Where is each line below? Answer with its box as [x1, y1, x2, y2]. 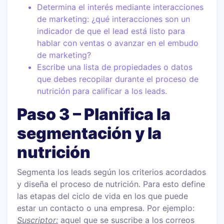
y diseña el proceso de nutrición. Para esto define [17, 178, 205, 189]
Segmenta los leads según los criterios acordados [17, 166, 206, 177]
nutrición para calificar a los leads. [37, 85, 167, 96]
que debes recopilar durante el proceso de [37, 73, 199, 84]
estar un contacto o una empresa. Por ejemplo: [17, 202, 195, 213]
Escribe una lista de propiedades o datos [37, 61, 193, 72]
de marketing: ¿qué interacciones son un [37, 13, 190, 24]
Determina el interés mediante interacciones [37, 1, 204, 12]
